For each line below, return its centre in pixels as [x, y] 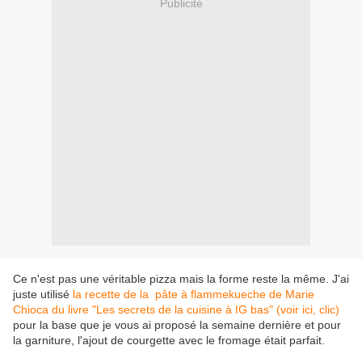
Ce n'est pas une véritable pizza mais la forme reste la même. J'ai [181, 279]
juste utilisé [43, 295]
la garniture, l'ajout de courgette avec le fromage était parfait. [169, 341]
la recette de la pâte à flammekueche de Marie [194, 295]
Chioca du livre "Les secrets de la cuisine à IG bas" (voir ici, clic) [176, 310]
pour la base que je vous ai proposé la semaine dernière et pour [177, 325]
